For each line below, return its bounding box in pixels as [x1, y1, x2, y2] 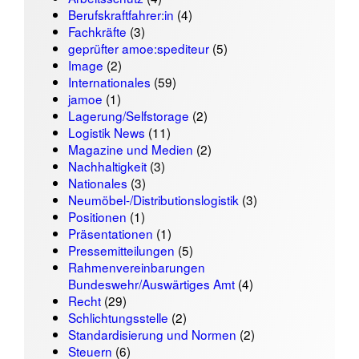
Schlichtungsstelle [67, 308, 168, 326]
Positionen [67, 207, 127, 225]
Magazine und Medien [67, 139, 193, 158]
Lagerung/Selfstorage [67, 106, 189, 124]
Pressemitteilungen [67, 240, 175, 259]
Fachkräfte [67, 22, 127, 40]
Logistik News [67, 123, 145, 141]
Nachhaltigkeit [67, 156, 147, 175]
